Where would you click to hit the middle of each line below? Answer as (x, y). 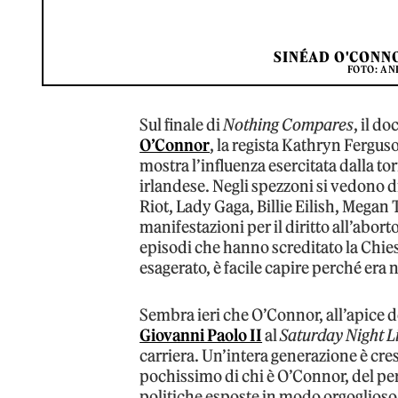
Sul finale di (182, 124)
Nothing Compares (289, 124)
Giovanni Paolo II (201, 335)
